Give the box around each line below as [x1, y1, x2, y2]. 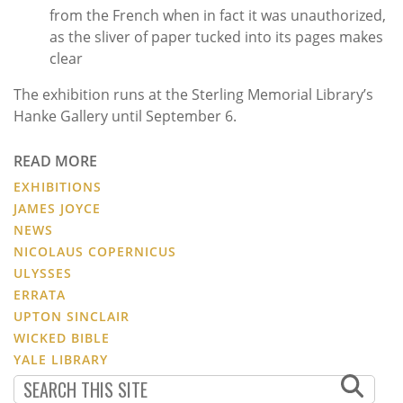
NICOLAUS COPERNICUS [13, 243, 176, 261]
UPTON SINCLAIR [13, 308, 130, 326]
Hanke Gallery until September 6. [13, 106, 237, 127]
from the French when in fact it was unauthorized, [49, 5, 386, 26]
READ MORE [13, 151, 97, 172]
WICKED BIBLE [13, 329, 110, 347]
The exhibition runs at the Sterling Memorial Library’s [13, 85, 373, 105]
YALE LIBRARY [13, 351, 108, 369]
